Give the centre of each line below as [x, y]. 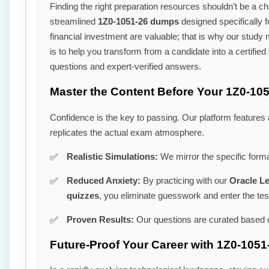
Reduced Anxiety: [104, 180]
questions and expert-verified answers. [125, 67]
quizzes [83, 195]
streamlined [74, 22]
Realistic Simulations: [112, 156]
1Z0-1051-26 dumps [138, 22]
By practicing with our [185, 180]
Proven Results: [100, 219]
